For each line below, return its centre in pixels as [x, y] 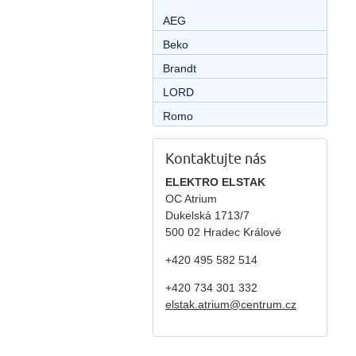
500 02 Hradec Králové [223, 232]
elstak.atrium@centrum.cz [231, 304]
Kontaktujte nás [216, 159]
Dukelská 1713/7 [207, 215]
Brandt [180, 68]
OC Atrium [191, 198]
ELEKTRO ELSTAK [215, 182]
